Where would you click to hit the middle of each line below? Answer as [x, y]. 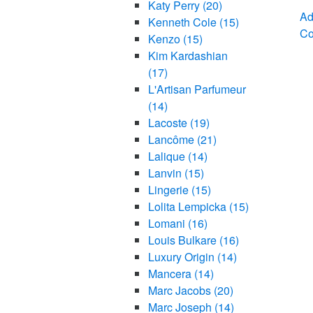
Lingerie [169, 190]
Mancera [171, 274]
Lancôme [172, 140]
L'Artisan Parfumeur [197, 89]
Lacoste [169, 123]
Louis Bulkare [183, 240]
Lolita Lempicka [188, 207]
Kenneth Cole [183, 22]
